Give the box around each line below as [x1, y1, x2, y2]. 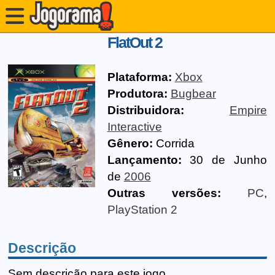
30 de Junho [181, 153, 267, 166]
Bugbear [170, 87, 216, 100]
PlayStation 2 [107, 203, 177, 216]
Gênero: [107, 137, 153, 150]
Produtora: [107, 87, 168, 100]
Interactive [107, 120, 162, 133]
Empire [229, 104, 267, 117]
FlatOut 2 [107, 34, 162, 51]
